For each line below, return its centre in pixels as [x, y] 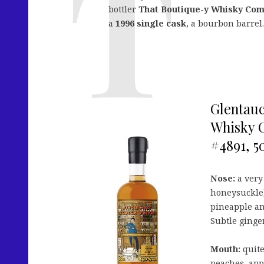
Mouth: [225, 249]
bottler [123, 9]
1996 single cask [151, 24]
